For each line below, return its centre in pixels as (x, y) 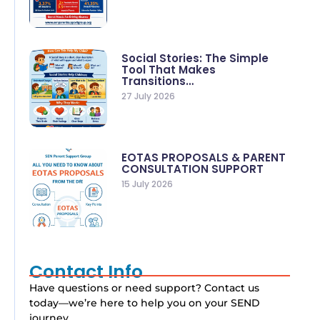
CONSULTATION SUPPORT (193, 169)
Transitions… (158, 81)
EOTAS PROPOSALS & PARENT (204, 158)
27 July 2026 (149, 96)
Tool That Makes (169, 70)
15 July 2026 (147, 184)
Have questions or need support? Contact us (144, 287)
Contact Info (86, 271)
